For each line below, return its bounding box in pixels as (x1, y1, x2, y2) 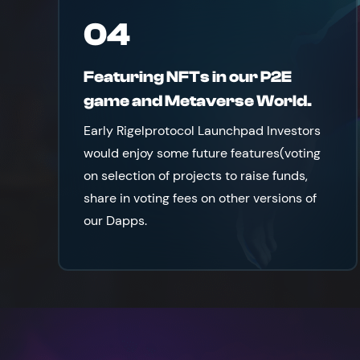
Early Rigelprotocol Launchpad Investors (83, 122, 321, 139)
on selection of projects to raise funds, (83, 167, 308, 184)
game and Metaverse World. (83, 92, 312, 110)
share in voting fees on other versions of (83, 190, 317, 207)
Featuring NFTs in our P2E (83, 67, 292, 86)
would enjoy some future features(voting (83, 145, 321, 162)
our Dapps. (83, 212, 147, 229)
